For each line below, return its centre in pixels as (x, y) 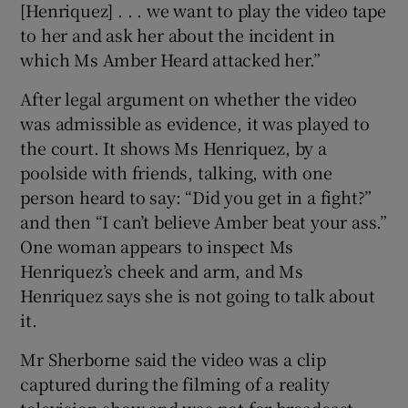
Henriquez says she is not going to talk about (198, 295)
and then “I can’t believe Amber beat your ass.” (204, 221)
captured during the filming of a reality (175, 383)
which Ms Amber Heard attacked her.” (170, 59)
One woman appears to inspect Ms (157, 245)
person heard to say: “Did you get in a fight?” (196, 196)
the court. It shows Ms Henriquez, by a (173, 147)
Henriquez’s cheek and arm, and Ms (162, 270)
